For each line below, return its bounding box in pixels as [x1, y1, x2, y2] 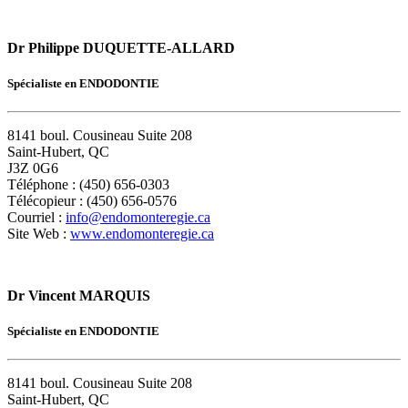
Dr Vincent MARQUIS [7, 288, 150, 304]
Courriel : [7, 209, 66, 226]
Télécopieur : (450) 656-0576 [7, 193, 177, 209]
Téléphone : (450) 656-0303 [7, 177, 169, 193]
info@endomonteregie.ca [66, 209, 210, 226]
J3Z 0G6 [7, 160, 58, 177]
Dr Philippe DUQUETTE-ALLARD [7, 39, 235, 56]
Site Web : [7, 226, 70, 242]
